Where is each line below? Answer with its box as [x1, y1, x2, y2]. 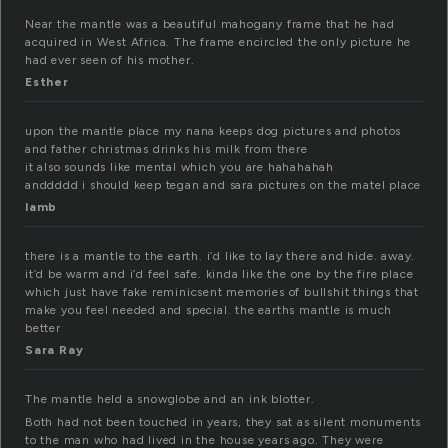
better [25, 321, 61, 336]
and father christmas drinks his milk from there [25, 142, 308, 157]
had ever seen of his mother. [25, 53, 195, 68]
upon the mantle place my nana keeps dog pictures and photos [25, 124, 402, 139]
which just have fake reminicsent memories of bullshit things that [25, 285, 419, 300]
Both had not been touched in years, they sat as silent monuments [25, 415, 422, 430]
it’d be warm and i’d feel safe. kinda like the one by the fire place [25, 267, 414, 282]
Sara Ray [25, 343, 84, 358]
